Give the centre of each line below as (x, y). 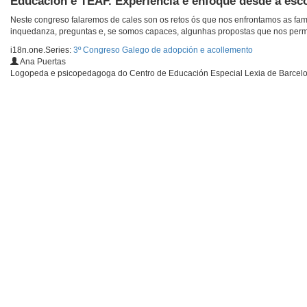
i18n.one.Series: (42, 50)
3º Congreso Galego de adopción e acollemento (163, 50)
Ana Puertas (42, 62)
